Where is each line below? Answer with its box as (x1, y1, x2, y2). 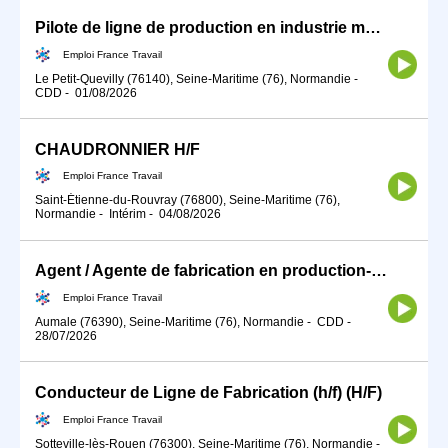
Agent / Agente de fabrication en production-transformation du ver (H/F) (371, 262, 387, 280)
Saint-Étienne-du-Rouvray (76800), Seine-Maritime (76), (35, 193, 340, 208)
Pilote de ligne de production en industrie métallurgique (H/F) (365, 18, 381, 36)
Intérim (109, 207, 146, 222)
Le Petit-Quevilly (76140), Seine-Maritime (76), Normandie (35, 71, 351, 86)
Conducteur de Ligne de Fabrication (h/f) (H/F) (35, 384, 382, 402)
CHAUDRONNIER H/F (35, 140, 200, 158)
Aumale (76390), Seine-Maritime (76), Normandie (35, 315, 304, 329)
